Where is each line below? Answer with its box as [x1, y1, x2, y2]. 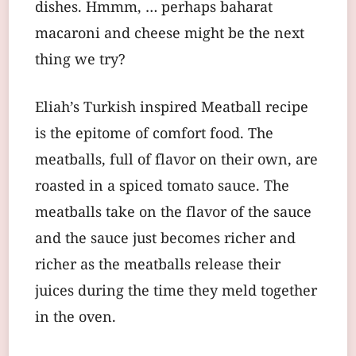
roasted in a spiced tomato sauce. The [35, 175, 289, 199]
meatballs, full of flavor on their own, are [35, 149, 318, 172]
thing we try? [35, 48, 126, 72]
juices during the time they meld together [35, 280, 317, 304]
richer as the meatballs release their [35, 253, 281, 277]
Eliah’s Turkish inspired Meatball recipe [35, 96, 308, 120]
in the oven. [35, 306, 116, 330]
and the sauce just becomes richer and [35, 227, 296, 251]
